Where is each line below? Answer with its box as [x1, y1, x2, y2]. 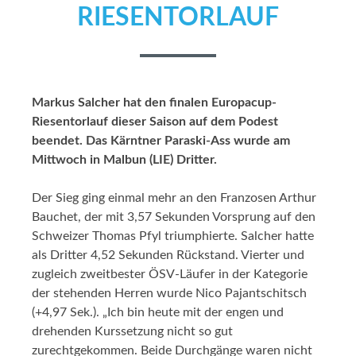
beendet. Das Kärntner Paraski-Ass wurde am [32, 133, 290, 147]
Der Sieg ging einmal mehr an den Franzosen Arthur [32, 191, 316, 204]
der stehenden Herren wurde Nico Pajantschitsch [32, 286, 307, 300]
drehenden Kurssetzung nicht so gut [32, 324, 233, 338]
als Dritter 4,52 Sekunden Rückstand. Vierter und [32, 248, 304, 261]
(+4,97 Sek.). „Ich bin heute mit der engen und [32, 305, 284, 319]
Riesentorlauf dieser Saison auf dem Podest [32, 114, 278, 128]
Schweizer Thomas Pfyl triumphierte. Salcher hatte [32, 229, 314, 242]
